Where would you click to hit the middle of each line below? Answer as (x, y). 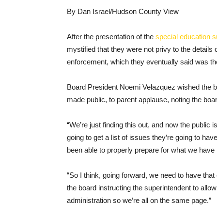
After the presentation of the (111, 37)
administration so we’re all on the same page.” (139, 200)
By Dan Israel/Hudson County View (123, 11)
